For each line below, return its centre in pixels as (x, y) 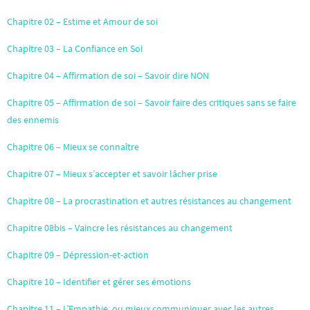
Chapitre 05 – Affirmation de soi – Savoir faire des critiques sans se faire (152, 102)
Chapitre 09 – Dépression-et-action (78, 255)
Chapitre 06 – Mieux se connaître (73, 147)
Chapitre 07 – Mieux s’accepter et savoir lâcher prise (112, 174)
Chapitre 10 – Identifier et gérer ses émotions (99, 282)
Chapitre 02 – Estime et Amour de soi (82, 21)
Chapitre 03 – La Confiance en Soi (75, 48)
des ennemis (33, 120)
